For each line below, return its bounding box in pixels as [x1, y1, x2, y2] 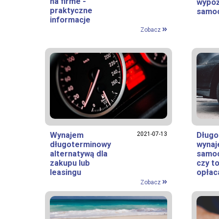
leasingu [50, 167, 81, 177]
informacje [50, 15, 90, 24]
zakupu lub [50, 158, 90, 168]
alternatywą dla [50, 149, 108, 158]
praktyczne [50, 5, 92, 15]
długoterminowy [50, 139, 111, 149]
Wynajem [50, 130, 84, 140]
